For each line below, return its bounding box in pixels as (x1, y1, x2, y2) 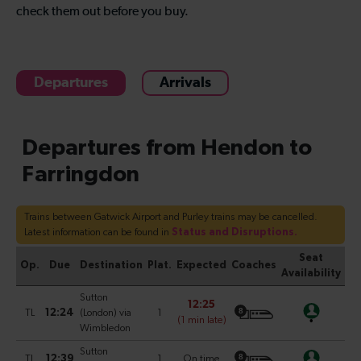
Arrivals (160, 75, 211, 90)
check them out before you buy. (16, 5, 189, 19)
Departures (34, 75, 108, 90)
